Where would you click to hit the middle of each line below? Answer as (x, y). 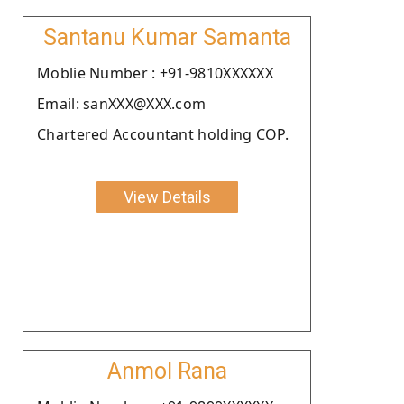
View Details (167, 197)
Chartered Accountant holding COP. (163, 134)
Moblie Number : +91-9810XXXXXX (155, 73)
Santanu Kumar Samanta (167, 37)
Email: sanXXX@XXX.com (122, 103)
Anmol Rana (167, 371)
